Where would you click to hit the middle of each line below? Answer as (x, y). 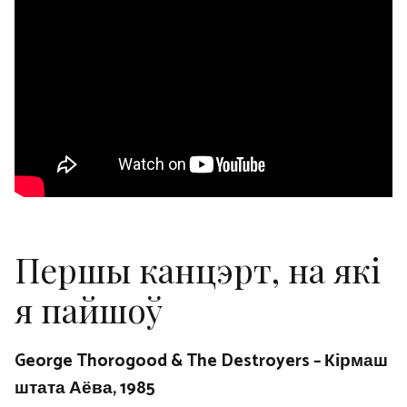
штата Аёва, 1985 (85, 388)
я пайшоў (89, 309)
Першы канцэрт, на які (198, 269)
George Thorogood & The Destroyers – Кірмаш (201, 361)
